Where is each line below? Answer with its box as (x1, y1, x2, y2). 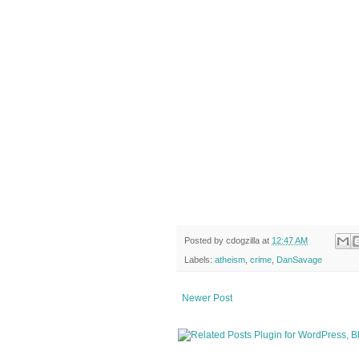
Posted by (184, 235, 226, 245)
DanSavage (276, 255, 322, 265)
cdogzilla (226, 235, 260, 245)
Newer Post (182, 292, 232, 305)
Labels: (184, 255, 215, 265)
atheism (215, 255, 245, 265)
